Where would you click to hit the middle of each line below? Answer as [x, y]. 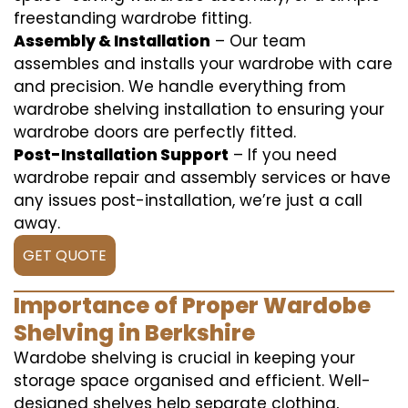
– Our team [258, 41]
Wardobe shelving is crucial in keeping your [184, 358]
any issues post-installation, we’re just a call [188, 200]
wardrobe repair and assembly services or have [202, 178]
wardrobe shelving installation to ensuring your [199, 109]
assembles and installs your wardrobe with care [203, 64]
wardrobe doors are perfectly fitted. [155, 132]
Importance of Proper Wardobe [192, 306]
